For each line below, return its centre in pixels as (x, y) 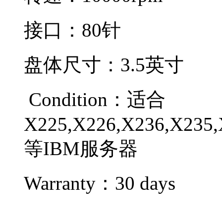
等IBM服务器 (81, 148)
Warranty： (69, 183)
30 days (145, 183)
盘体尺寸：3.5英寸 (104, 64)
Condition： (78, 99)
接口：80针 (72, 30)
